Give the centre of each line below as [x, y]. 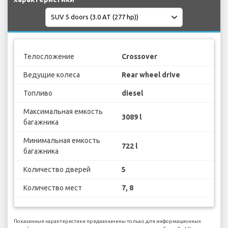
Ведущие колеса [51, 75]
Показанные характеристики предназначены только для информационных [107, 221]
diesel [132, 93]
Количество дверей [57, 170]
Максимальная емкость [63, 112]
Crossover [139, 57]
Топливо [38, 93]
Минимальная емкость [62, 141]
